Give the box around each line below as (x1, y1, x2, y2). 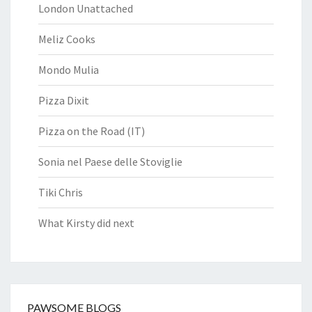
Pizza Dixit (38, 93, 89, 107)
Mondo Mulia (38, 62, 99, 77)
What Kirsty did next (38, 215, 134, 230)
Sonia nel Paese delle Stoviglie (38, 154, 182, 169)
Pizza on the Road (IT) (38, 123, 145, 138)
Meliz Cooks (38, 31, 95, 46)
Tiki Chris (38, 185, 83, 199)
